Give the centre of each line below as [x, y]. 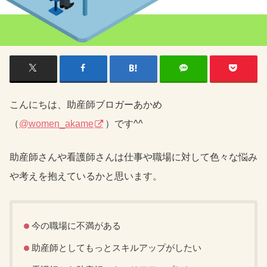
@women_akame [56, 123]
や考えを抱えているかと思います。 [86, 176]
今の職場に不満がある [76, 226]
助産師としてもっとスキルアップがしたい [116, 248]
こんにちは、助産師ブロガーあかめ [86, 104]
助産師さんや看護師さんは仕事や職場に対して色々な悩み [133, 157]
